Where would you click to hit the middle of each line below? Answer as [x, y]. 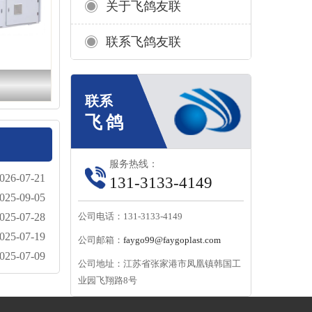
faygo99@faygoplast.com [172, 240]
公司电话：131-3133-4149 [130, 216]
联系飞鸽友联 [143, 42]
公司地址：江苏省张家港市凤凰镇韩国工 [159, 264]
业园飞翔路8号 [108, 280]
